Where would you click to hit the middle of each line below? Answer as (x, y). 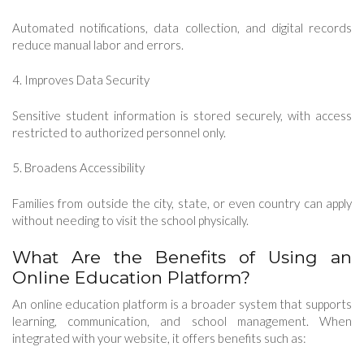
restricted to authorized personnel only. (119, 132)
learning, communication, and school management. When (182, 321)
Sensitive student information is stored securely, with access (182, 115)
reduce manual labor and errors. (98, 44)
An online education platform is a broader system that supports (182, 304)
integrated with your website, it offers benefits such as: (159, 338)
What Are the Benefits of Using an (182, 258)
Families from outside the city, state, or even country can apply (182, 203)
